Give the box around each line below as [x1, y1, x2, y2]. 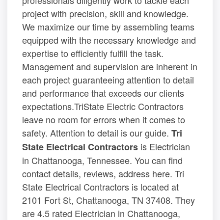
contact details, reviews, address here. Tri [22, 166, 184, 180]
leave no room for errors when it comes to [22, 112, 185, 126]
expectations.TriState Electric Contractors [22, 99, 184, 112]
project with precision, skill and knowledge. [22, 6, 189, 20]
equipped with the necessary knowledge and [22, 33, 196, 46]
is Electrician [138, 139, 190, 153]
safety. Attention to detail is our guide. [22, 126, 171, 139]
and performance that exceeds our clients [22, 86, 184, 99]
